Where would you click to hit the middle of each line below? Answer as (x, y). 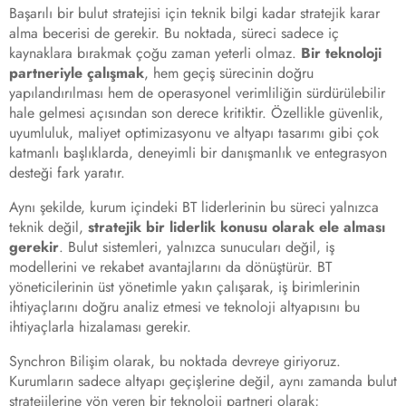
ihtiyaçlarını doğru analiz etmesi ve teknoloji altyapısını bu (184, 307)
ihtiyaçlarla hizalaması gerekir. (100, 327)
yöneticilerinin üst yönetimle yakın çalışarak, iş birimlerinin (184, 287)
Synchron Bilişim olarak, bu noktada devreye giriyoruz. (175, 362)
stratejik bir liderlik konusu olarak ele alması (237, 227)
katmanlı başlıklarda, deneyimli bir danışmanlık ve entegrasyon (198, 153)
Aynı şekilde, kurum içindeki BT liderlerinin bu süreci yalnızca (194, 208)
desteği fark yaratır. (67, 173)
